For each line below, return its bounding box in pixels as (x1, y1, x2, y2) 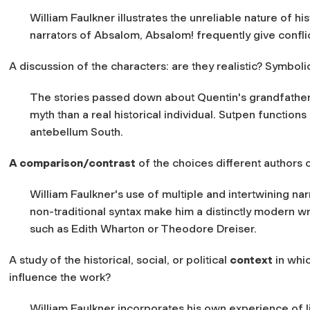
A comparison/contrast (9, 156, 136, 170)
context (230, 253, 273, 266)
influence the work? (9, 270, 111, 284)
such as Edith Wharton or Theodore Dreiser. (30, 221, 257, 235)
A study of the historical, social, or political (9, 253, 230, 266)
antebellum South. (30, 125, 123, 138)
